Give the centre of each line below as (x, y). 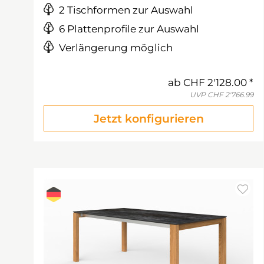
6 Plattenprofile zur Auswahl (129, 29)
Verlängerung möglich (116, 48)
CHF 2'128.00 (215, 82)
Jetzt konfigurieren (148, 119)
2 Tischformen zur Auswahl (126, 10)
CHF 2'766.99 (230, 95)
